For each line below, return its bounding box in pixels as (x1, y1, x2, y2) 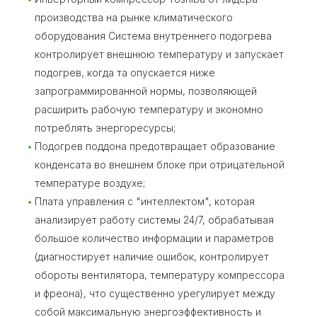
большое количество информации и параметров (35, 232, 274, 245)
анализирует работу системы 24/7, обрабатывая (35, 214, 274, 226)
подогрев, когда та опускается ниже (35, 67, 215, 79)
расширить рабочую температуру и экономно (35, 103, 263, 116)
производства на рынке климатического (35, 11, 233, 24)
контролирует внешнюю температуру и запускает (35, 48, 284, 61)
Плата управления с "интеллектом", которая (35, 195, 255, 208)
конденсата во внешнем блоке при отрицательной (35, 158, 284, 171)
